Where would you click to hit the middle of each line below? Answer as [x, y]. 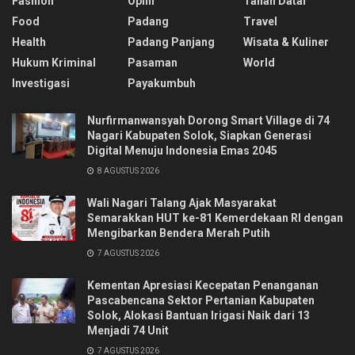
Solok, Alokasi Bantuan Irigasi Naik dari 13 [198, 316]
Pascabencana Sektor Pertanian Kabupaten [201, 301]
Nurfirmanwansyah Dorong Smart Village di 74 [208, 121]
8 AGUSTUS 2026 [128, 171]
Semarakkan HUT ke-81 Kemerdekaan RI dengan [215, 218]
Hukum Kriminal [54, 63]
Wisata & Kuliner [286, 42]
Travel [260, 22]
